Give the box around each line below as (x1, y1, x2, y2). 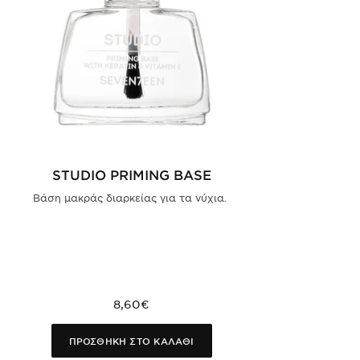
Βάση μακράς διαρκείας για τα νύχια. (33, 190, 231, 204)
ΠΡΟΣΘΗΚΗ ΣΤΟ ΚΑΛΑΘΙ (68, 334, 194, 346)
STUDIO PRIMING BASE (51, 166, 211, 182)
